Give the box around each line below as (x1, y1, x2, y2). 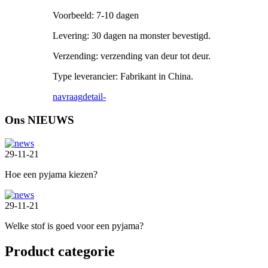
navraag (53, 92, 83, 102)
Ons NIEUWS (5, 113, 74, 126)
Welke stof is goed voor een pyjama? (5, 220, 144, 231)
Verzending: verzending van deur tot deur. (53, 51, 211, 62)
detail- (83, 92, 106, 102)
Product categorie (5, 243, 115, 259)
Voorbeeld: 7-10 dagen (53, 10, 139, 21)
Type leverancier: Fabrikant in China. (53, 71, 193, 82)
